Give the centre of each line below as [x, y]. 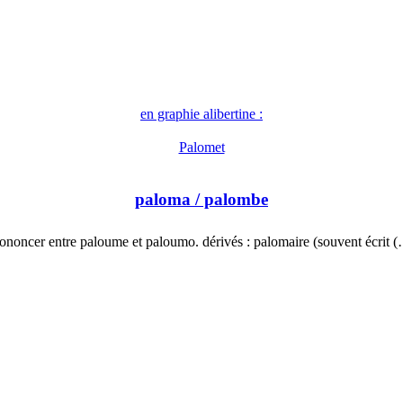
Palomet [201, 148]
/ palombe [229, 199]
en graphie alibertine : [201, 114]
